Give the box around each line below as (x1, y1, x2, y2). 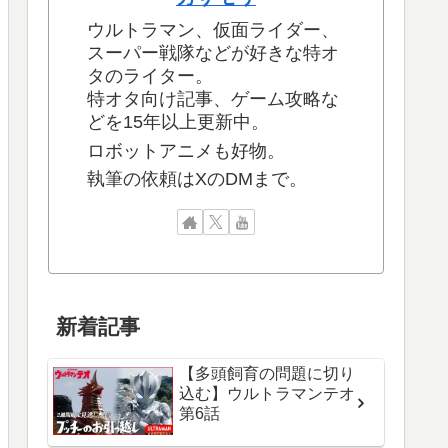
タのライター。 (87, 66, 213, 87)
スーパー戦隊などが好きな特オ (87, 43, 339, 64)
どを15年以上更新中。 (87, 112, 269, 133)
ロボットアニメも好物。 (87, 140, 285, 161)
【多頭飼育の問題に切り (179, 365, 355, 383)
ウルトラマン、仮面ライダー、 (87, 20, 339, 41)
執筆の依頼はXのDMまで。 (87, 169, 307, 190)
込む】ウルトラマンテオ (179, 385, 355, 403)
